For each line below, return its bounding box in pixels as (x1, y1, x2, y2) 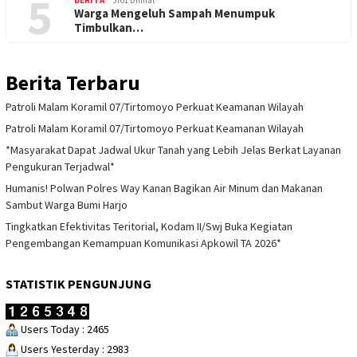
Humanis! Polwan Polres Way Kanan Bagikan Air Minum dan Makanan (6, 181, 323, 196)
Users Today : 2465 (18, 321, 109, 336)
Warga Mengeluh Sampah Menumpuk (74, 6, 275, 22)
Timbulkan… (74, 20, 143, 36)
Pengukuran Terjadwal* (6, 159, 115, 175)
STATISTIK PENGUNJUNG (6, 276, 151, 292)
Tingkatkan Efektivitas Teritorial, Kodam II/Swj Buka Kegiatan (6, 219, 292, 234)
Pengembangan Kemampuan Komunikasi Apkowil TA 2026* (6, 236, 281, 251)
